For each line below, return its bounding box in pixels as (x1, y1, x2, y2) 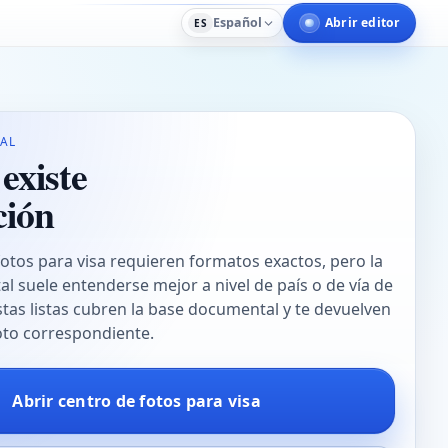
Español (213, 14, 263, 32)
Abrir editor (325, 14, 401, 32)
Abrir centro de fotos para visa (12, 389, 261, 412)
